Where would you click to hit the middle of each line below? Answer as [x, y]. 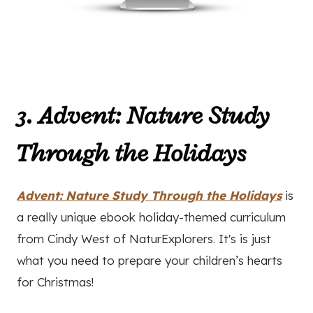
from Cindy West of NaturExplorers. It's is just [144, 239]
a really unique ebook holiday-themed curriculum [151, 217]
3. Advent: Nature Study [143, 116]
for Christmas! [55, 282]
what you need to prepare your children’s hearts [150, 261]
